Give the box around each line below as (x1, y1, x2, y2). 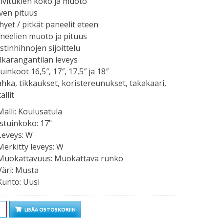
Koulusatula (18, 106, 62, 117)
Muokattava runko (54, 153, 123, 164)
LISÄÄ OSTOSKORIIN (24, 206, 76, 212)
